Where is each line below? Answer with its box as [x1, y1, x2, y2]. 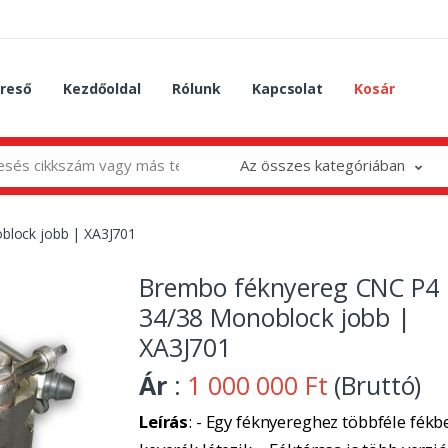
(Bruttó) [327, 367, 422, 402]
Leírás [139, 409, 189, 433]
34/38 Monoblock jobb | [139, 299, 411, 334]
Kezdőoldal [63, 78, 141, 98]
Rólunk [172, 78, 221, 98]
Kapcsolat [252, 78, 323, 98]
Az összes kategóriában [239, 154, 405, 175]
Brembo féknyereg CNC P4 [139, 269, 439, 304]
